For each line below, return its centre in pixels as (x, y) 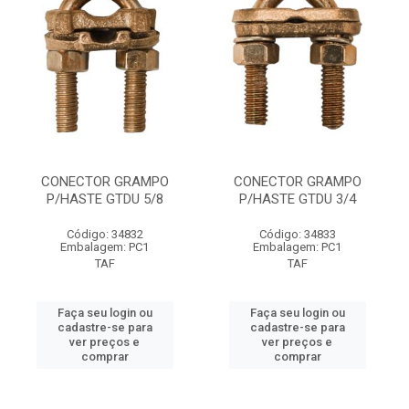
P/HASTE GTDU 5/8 (105, 199)
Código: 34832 (105, 234)
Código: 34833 (297, 234)
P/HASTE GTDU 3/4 (297, 199)
